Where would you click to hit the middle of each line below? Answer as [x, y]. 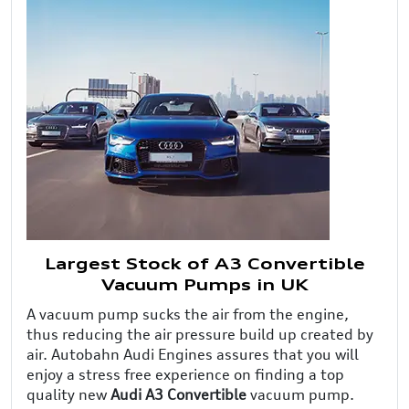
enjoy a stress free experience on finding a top [185, 374]
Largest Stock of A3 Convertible [204, 265]
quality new [68, 394]
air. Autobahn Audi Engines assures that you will [193, 354]
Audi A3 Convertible [178, 394]
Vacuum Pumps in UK [204, 286]
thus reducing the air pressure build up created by [200, 334]
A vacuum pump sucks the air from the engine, [188, 314]
